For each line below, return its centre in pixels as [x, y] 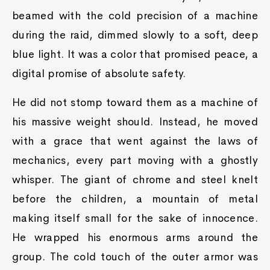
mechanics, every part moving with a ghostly [135, 160]
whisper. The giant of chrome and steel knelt [135, 180]
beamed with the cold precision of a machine [135, 16]
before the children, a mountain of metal [135, 199]
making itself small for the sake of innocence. [135, 218]
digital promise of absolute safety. [99, 74]
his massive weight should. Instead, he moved [135, 122]
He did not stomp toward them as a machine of [135, 102]
